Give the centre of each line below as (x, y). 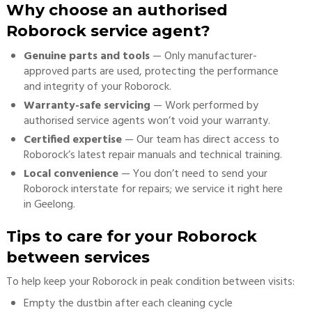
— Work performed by (204, 106)
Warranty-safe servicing (87, 106)
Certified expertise (72, 140)
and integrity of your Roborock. (97, 87)
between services (78, 257)
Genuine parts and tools (86, 56)
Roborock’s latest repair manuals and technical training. (153, 155)
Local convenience (71, 174)
